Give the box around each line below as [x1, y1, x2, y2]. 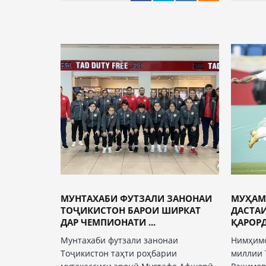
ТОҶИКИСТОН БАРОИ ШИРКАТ [61, 204, 201, 216]
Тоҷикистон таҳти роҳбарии [61, 248, 177, 259]
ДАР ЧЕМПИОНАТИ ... [61, 216, 156, 228]
